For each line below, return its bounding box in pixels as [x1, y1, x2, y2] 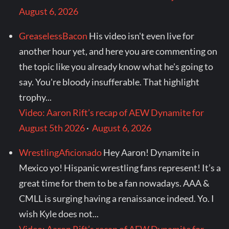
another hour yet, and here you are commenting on [19, 45, 218, 57]
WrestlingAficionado [19, 147, 102, 158]
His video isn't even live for [89, 30, 195, 42]
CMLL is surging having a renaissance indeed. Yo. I [19, 193, 215, 204]
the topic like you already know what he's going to [19, 61, 214, 73]
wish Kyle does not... [19, 208, 99, 220]
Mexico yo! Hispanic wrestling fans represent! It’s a [19, 162, 221, 174]
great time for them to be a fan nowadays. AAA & [19, 177, 210, 189]
